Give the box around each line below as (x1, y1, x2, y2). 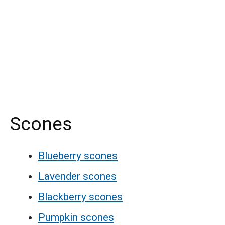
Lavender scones (38, 170, 117, 182)
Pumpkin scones (38, 211, 114, 223)
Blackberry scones (38, 190, 123, 203)
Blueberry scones (38, 149, 118, 162)
